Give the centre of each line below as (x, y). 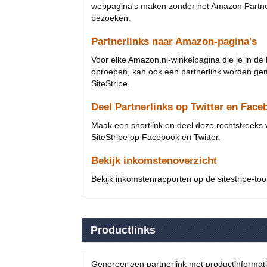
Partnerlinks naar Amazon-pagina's (174, 41)
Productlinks (123, 230)
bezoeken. (111, 18)
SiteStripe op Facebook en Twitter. (156, 137)
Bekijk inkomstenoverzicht (154, 161)
